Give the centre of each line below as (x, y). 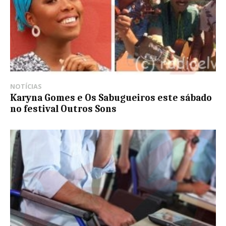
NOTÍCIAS (26, 87)
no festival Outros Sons (63, 109)
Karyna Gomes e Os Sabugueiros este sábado (111, 98)
